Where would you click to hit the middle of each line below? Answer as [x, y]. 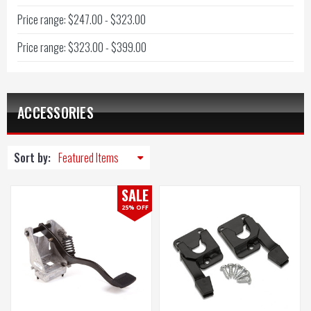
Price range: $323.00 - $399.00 [82, 48]
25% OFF [135, 207]
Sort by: [32, 157]
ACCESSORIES [56, 113]
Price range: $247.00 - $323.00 [82, 20]
